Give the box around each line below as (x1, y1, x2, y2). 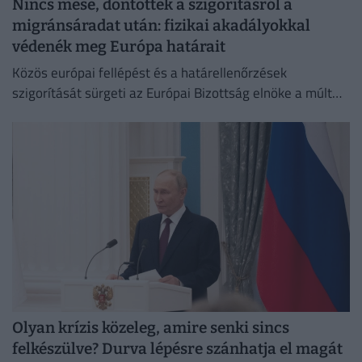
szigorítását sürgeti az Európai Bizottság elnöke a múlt (12, 82, 332, 104)
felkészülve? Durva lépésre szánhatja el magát (12, 339, 343, 359)
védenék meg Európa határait (12, 37, 225, 57)
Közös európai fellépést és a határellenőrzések (12, 62, 287, 84)
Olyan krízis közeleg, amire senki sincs (12, 318, 289, 338)
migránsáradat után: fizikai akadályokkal (12, 16, 310, 36)
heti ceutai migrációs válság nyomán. (12, 103, 228, 124)
